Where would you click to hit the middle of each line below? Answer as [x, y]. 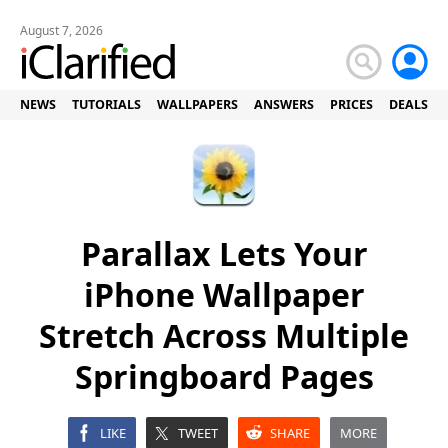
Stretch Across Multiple [224, 335]
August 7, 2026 [61, 30]
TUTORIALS [106, 104]
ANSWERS [284, 104]
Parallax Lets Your [224, 253]
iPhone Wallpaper [224, 294]
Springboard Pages [224, 376]
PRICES [351, 104]
